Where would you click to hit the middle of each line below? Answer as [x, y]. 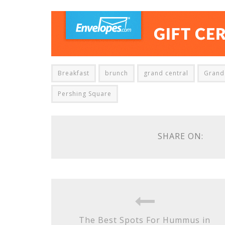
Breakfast [74, 73]
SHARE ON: [181, 136]
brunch [117, 73]
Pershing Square [85, 94]
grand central [166, 73]
